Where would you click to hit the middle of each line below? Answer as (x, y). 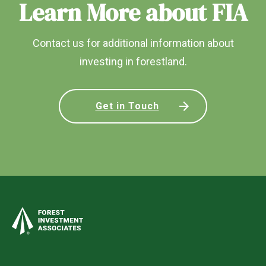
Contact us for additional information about (133, 43)
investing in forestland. (133, 61)
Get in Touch (127, 106)
